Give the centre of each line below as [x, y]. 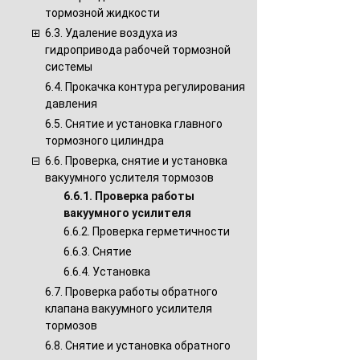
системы [69, 67]
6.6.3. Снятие [98, 252]
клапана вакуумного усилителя [129, 309]
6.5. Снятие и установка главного [134, 124]
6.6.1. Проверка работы [129, 196]
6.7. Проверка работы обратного [131, 292]
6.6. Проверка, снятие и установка [136, 161]
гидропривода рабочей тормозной [138, 50]
